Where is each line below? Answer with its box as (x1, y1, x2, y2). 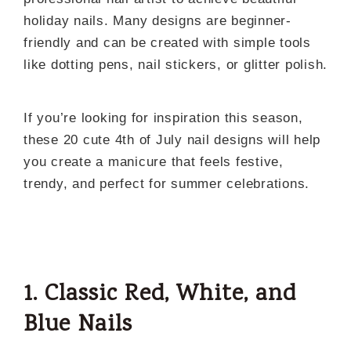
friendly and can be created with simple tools (24, 35, 311, 50)
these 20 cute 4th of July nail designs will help (24, 132, 320, 147)
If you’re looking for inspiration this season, (24, 110, 303, 125)
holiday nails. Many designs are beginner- (24, 13, 291, 28)
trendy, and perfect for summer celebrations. (24, 176, 309, 191)
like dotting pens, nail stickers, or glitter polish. (24, 57, 327, 72)
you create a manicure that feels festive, (24, 154, 284, 169)
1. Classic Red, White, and (24, 278, 296, 312)
